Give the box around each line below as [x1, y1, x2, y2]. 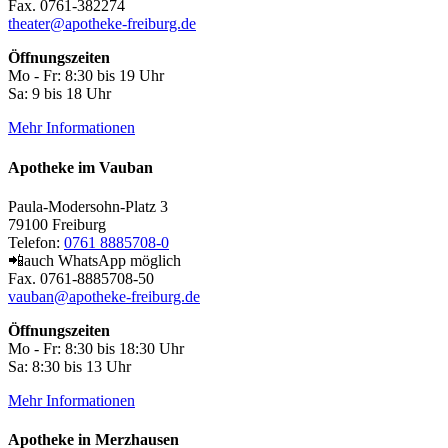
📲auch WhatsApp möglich [8, 251, 181, 269]
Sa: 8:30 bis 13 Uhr [8, 357, 131, 375]
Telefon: [8, 233, 64, 251]
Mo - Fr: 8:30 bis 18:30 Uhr [8, 339, 184, 357]
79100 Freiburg [8, 215, 106, 233]
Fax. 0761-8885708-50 [8, 269, 154, 287]
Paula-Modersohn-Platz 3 [8, 197, 168, 215]
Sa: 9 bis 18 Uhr [8, 85, 111, 103]
